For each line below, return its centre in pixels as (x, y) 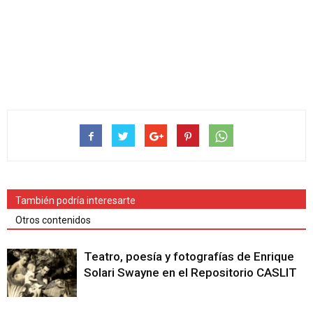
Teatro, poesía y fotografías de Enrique (189, 257)
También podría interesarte (75, 201)
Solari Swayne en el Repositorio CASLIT (190, 273)
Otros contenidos (53, 220)
